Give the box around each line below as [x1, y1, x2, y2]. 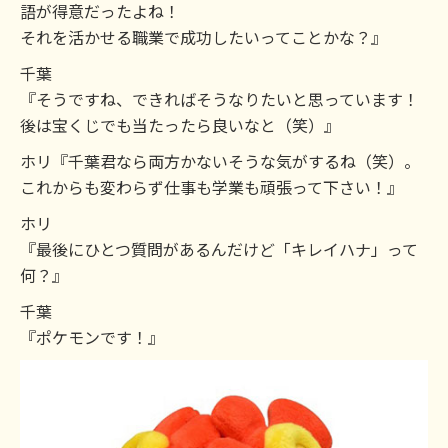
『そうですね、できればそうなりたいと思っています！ [20, 87, 419, 111]
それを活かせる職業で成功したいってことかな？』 [20, 25, 387, 49]
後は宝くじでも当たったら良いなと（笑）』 [20, 113, 340, 137]
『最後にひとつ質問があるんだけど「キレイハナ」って [20, 237, 418, 261]
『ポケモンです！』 [20, 325, 164, 349]
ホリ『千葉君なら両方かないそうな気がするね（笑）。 [20, 149, 420, 173]
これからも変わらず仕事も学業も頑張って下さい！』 [20, 175, 403, 199]
